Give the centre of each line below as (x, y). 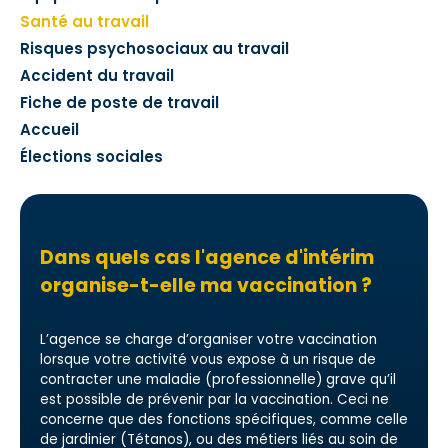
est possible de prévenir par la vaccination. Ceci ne (214, 399)
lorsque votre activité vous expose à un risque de (208, 359)
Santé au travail (84, 21)
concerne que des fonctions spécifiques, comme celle (224, 419)
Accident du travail (97, 75)
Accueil (49, 129)
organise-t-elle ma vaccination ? (206, 285)
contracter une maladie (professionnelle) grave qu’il (218, 379)
